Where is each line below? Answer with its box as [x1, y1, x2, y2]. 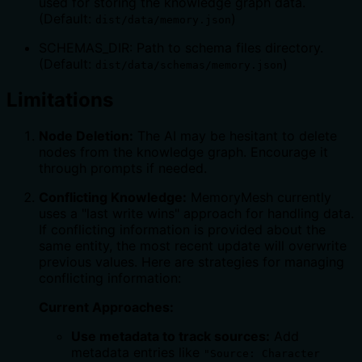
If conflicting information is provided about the [39, 221, 326, 238]
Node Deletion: [39, 127, 133, 144]
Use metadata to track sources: [71, 327, 270, 344]
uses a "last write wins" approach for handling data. [39, 204, 354, 221]
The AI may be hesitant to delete [133, 127, 337, 144]
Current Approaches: [39, 298, 174, 315]
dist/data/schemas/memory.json [95, 59, 283, 72]
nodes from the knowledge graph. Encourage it [39, 143, 328, 160]
